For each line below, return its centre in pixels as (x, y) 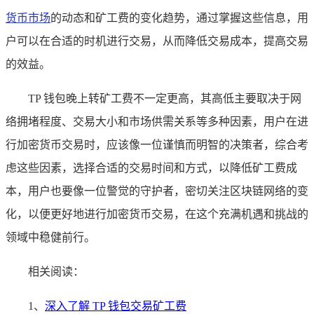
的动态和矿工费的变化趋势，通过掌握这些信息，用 (179, 18)
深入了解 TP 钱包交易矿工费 (116, 306)
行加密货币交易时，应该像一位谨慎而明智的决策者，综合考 (157, 144)
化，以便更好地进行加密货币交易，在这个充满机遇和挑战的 (157, 214)
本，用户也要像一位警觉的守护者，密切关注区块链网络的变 (157, 191)
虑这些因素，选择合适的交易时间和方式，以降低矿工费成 (151, 168)
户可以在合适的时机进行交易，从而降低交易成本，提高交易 (157, 41)
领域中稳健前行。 (50, 237)
